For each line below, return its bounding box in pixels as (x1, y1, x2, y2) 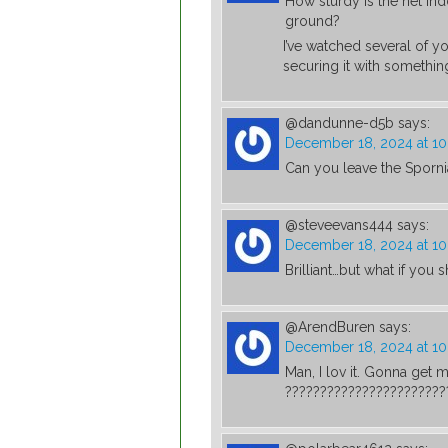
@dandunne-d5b (285, 115, 394, 132)
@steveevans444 (285, 217, 393, 234)
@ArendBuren (285, 319, 375, 336)
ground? (285, 13, 340, 30)
